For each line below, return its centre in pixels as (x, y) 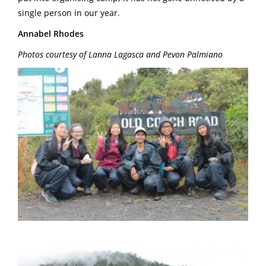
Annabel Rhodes (51, 33)
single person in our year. (69, 12)
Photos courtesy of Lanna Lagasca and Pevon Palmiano (120, 54)
